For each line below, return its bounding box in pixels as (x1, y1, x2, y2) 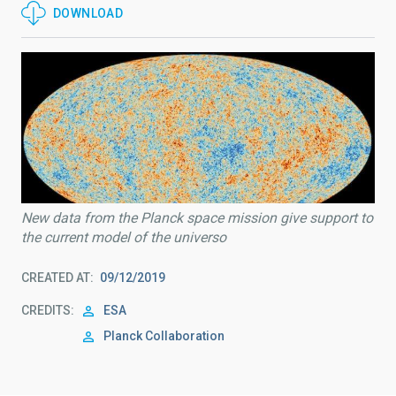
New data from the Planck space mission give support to (21, 209, 373, 227)
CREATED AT (21, 270, 90, 286)
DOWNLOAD (53, 6, 124, 20)
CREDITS (21, 303, 71, 318)
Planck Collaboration (103, 329, 225, 344)
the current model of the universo (21, 229, 226, 247)
